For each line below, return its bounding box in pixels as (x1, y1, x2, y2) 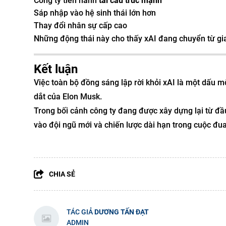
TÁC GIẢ (67, 208, 94, 216)
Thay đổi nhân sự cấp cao (34, 21, 127, 30)
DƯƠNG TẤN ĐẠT (94, 208, 149, 216)
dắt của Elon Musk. (34, 92, 102, 101)
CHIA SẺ (49, 170, 75, 178)
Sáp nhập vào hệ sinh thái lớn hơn (34, 8, 156, 18)
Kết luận (34, 62, 78, 76)
